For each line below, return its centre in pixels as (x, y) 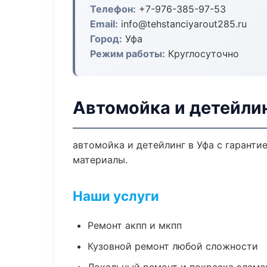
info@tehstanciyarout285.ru (182, 24)
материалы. (100, 160)
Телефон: (113, 9)
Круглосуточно (202, 54)
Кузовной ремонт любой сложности (173, 246)
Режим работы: (128, 54)
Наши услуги (116, 196)
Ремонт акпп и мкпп (135, 225)
